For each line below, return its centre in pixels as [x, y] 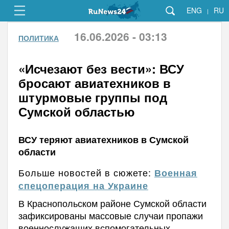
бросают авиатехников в [94, 83]
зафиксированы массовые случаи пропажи [110, 215]
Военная [176, 173]
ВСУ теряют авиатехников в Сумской [103, 140]
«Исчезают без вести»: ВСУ [101, 68]
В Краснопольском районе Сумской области [112, 203]
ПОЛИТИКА [38, 38]
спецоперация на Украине [83, 186]
